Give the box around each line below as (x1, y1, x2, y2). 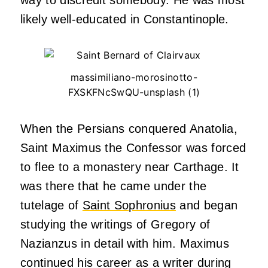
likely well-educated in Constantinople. (20, 12, 229, 26)
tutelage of (20, 199, 83, 212)
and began (175, 199, 238, 212)
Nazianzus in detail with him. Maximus (20, 237, 229, 251)
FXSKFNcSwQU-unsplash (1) (68, 86, 200, 99)
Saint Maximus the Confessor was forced (20, 141, 246, 155)
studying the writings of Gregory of (20, 218, 211, 232)
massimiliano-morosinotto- (70, 71, 197, 84)
